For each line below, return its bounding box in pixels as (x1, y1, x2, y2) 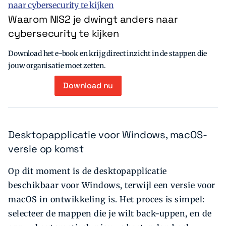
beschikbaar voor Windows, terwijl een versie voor (8, 180, 215, 191)
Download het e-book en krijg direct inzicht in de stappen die (8, 48, 207, 58)
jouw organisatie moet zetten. (8, 61, 106, 70)
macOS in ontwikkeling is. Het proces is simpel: (8, 194, 205, 205)
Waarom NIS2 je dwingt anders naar (8, 12, 178, 26)
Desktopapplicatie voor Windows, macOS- (8, 128, 207, 141)
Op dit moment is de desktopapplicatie (8, 166, 167, 177)
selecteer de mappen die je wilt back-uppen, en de (8, 208, 212, 219)
